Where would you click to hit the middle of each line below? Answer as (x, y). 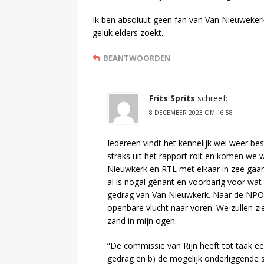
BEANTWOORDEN (137, 57)
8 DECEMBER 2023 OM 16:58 (191, 112)
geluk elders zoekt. (128, 32)
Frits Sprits (172, 98)
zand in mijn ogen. (142, 220)
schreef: (212, 98)
